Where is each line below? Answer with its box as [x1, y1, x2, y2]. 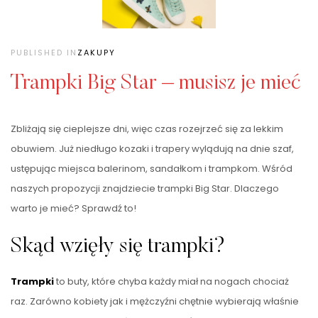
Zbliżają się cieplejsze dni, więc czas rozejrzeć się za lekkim [11, 122, 283, 136]
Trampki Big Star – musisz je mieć [11, 73, 301, 95]
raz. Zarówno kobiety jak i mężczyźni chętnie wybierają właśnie [11, 295, 299, 309]
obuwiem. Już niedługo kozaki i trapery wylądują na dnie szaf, [11, 142, 294, 156]
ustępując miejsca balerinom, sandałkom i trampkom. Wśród [11, 162, 292, 176]
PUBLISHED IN [11, 47, 77, 59]
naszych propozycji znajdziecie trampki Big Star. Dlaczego [11, 182, 279, 196]
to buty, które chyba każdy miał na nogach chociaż [54, 275, 289, 289]
